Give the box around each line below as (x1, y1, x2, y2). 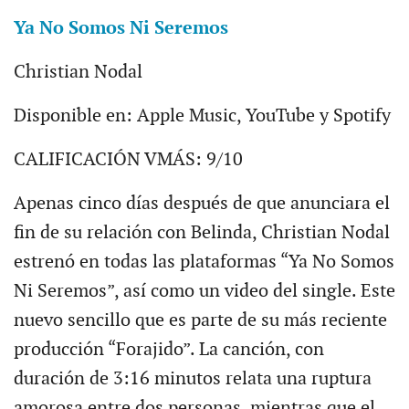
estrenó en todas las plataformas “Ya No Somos (13, 250, 394, 273)
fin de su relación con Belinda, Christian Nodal (13, 221, 390, 244)
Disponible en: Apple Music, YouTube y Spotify (13, 104, 391, 127)
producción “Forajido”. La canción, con (13, 338, 324, 361)
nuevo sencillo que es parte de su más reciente (13, 309, 387, 331)
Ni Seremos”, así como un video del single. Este (13, 279, 395, 302)
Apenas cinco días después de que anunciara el (13, 192, 390, 215)
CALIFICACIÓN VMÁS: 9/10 (13, 148, 243, 171)
